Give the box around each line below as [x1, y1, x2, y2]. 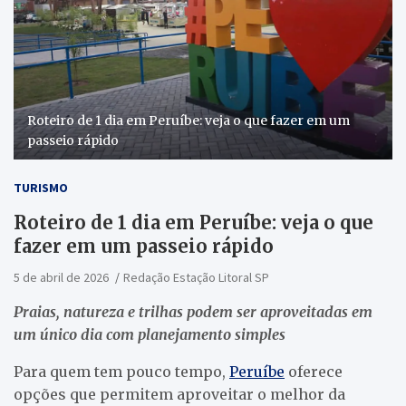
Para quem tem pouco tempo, [14, 362, 229, 381]
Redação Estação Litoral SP [123, 268, 269, 285]
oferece [285, 362, 343, 381]
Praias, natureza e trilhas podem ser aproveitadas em [14, 302, 372, 321]
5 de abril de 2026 [14, 268, 109, 285]
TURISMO [14, 179, 68, 196]
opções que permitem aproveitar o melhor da [14, 384, 345, 403]
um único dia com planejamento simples [14, 324, 285, 343]
